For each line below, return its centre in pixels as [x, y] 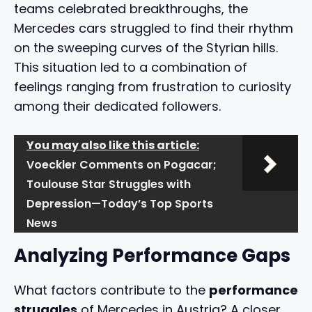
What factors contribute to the [111, 290]
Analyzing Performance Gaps [152, 256]
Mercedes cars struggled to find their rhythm [154, 29]
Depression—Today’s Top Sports [120, 204]
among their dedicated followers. [117, 107]
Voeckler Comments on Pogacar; [122, 165]
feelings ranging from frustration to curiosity [153, 87]
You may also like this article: [113, 146]
